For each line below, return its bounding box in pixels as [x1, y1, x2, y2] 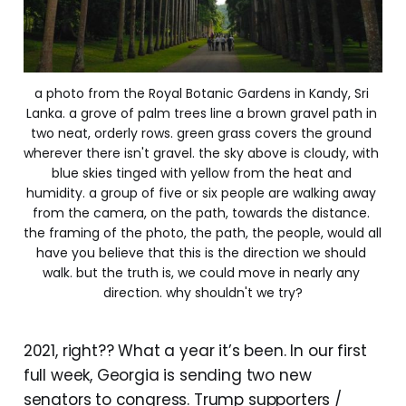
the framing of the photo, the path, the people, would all [23, 223, 382, 242]
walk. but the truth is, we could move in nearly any [43, 263, 360, 282]
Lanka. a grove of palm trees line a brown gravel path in [25, 103, 377, 122]
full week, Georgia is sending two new [23, 363, 312, 386]
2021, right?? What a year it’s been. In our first [23, 339, 367, 362]
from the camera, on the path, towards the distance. [33, 203, 370, 222]
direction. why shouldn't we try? [103, 283, 303, 302]
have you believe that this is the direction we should [36, 243, 366, 262]
